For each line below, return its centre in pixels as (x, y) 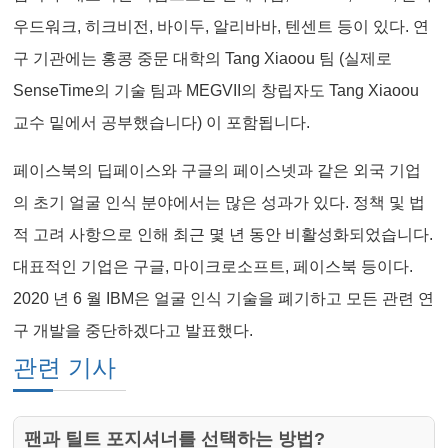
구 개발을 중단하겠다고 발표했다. (133, 331)
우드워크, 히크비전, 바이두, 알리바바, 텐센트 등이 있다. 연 (221, 27)
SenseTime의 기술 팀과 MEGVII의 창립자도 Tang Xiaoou (216, 91)
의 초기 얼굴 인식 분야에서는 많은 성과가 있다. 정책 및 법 (219, 203)
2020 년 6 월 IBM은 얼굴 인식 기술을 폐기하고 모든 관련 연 (224, 299)
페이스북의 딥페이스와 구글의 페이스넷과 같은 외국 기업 (217, 171)
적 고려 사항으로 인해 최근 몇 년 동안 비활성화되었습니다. (223, 235)
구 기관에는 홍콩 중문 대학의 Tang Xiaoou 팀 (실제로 (203, 59)
